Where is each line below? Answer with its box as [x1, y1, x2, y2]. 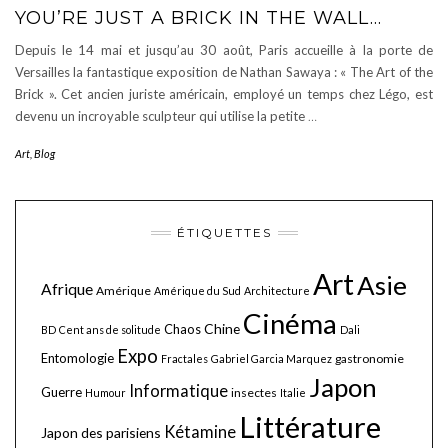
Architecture [244, 284, 310, 297]
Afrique [41, 280, 93, 298]
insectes [231, 385, 277, 400]
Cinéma [243, 307, 337, 340]
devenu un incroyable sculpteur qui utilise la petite [15, 108, 308, 124]
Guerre [41, 384, 82, 400]
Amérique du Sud [154, 284, 241, 297]
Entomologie [41, 350, 114, 366]
